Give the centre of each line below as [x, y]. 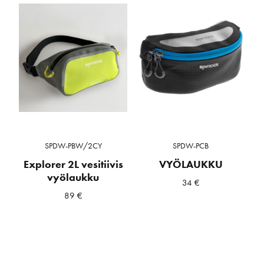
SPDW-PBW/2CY [73, 145]
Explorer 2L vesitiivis [73, 164]
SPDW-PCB [191, 145]
